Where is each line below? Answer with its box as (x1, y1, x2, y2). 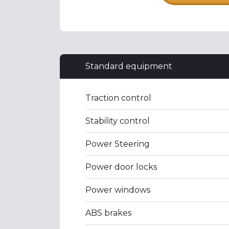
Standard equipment (85, 61, 172, 71)
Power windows (85, 185, 150, 195)
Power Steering (85, 139, 150, 149)
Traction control (85, 93, 151, 103)
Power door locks (85, 162, 157, 172)
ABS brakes (85, 208, 131, 218)
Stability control (85, 116, 150, 126)
